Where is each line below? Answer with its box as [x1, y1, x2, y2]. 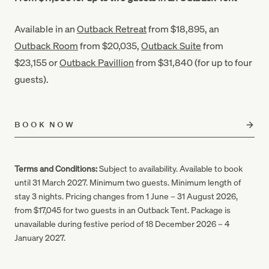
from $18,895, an [147, 22, 219, 35]
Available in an [14, 22, 77, 35]
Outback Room [14, 39, 78, 52]
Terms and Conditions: [14, 163, 97, 174]
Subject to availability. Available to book [97, 163, 243, 174]
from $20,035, [78, 39, 141, 52]
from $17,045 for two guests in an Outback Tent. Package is [14, 204, 231, 215]
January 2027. [14, 232, 65, 243]
